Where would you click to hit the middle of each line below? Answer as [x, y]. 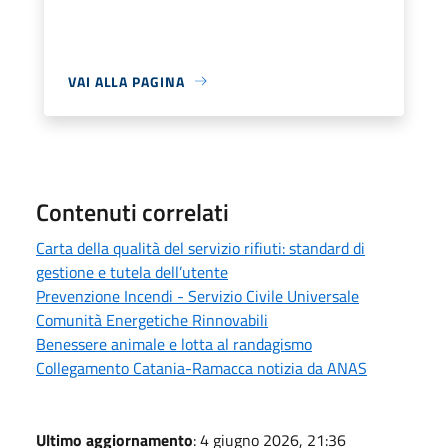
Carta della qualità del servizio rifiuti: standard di [200, 247]
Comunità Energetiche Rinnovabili [152, 319]
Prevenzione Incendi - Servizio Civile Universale [197, 295]
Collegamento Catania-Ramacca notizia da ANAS [201, 367]
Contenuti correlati [132, 211]
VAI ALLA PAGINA [126, 81]
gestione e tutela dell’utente [132, 271]
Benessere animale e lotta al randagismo [174, 343]
